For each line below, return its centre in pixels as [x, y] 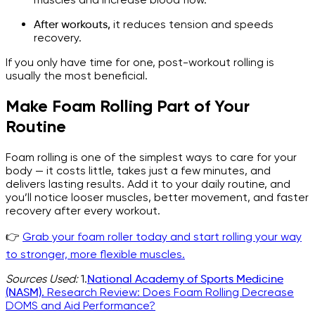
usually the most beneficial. [77, 75]
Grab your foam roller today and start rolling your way [162, 237]
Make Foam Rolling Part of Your [128, 106]
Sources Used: [42, 279]
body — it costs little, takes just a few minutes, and [138, 171]
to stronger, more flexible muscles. [95, 255]
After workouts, [72, 24]
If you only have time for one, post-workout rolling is [140, 62]
